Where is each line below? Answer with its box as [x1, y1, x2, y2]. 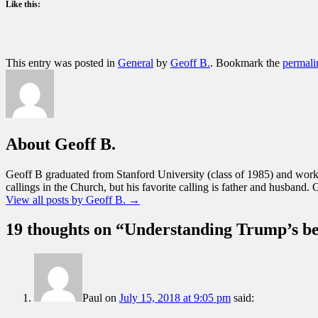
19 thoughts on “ [6, 220, 124, 239]
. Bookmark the [210, 56, 283, 69]
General [118, 56, 153, 69]
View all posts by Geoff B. [6, 193, 128, 206]
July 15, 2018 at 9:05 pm [119, 292, 231, 305]
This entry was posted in [6, 56, 118, 69]
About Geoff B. [6, 134, 116, 153]
